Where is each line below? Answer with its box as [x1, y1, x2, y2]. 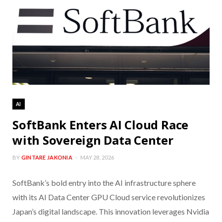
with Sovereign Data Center [12, 132, 173, 149]
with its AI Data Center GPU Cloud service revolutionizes [12, 192, 205, 202]
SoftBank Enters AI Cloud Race [12, 116, 189, 133]
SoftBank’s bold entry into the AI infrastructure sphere [12, 178, 196, 188]
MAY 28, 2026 [80, 154, 114, 161]
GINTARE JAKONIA [21, 154, 72, 161]
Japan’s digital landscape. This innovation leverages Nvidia [12, 207, 209, 217]
